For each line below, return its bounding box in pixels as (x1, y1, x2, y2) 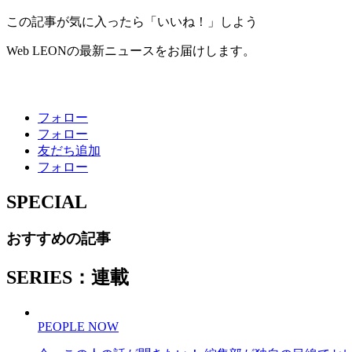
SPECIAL (6, 191, 87, 212)
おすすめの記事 (6, 229, 111, 247)
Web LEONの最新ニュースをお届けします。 (6, 44, 255, 58)
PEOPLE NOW (38, 319, 119, 333)
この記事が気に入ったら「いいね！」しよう (6, 15, 258, 29)
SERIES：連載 (6, 266, 129, 288)
